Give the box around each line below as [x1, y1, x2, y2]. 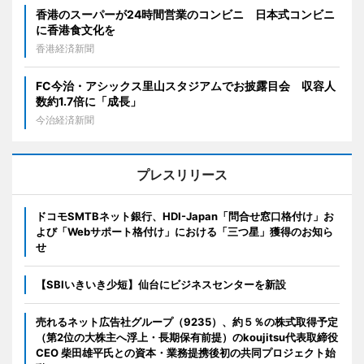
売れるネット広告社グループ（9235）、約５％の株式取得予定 [36, 315, 338, 329]
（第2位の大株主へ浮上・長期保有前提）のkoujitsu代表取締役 [36, 331, 338, 344]
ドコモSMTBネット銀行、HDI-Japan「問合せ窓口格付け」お [36, 210, 334, 223]
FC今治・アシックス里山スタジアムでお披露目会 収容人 [36, 79, 336, 93]
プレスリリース [136, 167, 227, 184]
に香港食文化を [36, 23, 115, 37]
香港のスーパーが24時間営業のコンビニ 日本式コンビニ [36, 7, 335, 22]
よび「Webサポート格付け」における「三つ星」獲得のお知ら [36, 225, 333, 239]
